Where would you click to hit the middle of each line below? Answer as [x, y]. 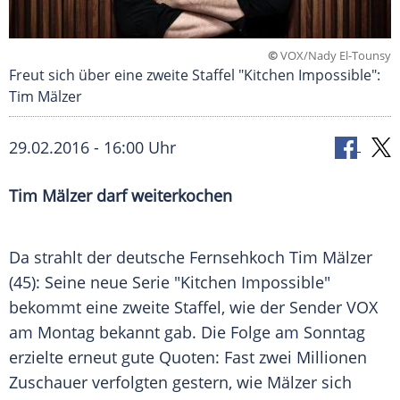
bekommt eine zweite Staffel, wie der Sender [178, 308]
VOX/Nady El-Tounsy [334, 56]
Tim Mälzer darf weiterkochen [121, 196]
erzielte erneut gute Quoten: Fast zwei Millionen [188, 358]
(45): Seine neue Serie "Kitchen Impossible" [170, 283]
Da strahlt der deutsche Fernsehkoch [149, 258]
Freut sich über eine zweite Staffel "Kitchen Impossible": [195, 75]
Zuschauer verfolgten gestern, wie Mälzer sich [180, 383]
